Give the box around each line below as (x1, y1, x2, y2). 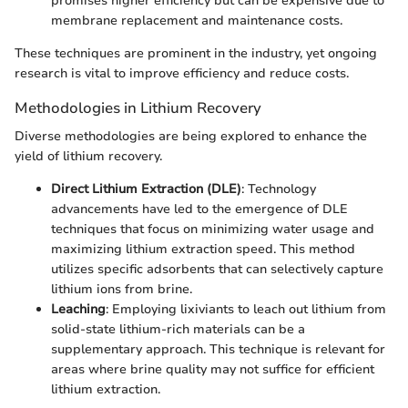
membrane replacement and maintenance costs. (51, 11, 342, 29)
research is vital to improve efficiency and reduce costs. (15, 64, 349, 82)
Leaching (51, 300, 106, 318)
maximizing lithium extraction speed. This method (51, 240, 355, 258)
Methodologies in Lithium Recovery (15, 97, 261, 118)
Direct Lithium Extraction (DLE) (51, 179, 241, 198)
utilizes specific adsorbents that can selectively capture (51, 260, 383, 278)
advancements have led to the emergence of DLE (51, 199, 348, 218)
